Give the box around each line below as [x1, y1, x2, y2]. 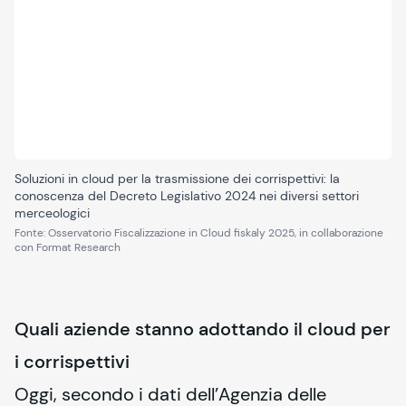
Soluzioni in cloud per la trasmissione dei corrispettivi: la [14, 170, 340, 187]
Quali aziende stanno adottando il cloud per [14, 317, 391, 341]
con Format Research [14, 240, 121, 255]
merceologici [14, 205, 90, 221]
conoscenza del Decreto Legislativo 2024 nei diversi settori [14, 188, 359, 204]
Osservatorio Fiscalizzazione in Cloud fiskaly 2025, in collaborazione [48, 226, 383, 240]
